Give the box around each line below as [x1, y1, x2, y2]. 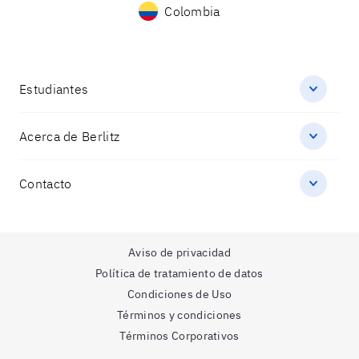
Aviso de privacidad [128, 245, 231, 260]
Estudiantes [19, 81, 89, 97]
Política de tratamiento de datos [95, 266, 264, 280]
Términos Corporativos [119, 329, 240, 343]
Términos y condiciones [117, 308, 242, 322]
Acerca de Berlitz [19, 128, 120, 144]
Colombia [164, 3, 220, 19]
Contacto [19, 175, 72, 192]
